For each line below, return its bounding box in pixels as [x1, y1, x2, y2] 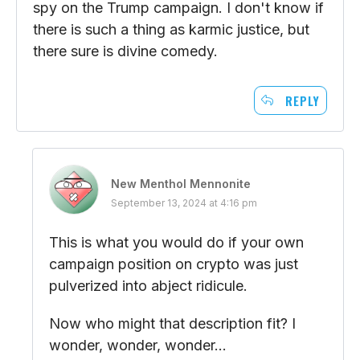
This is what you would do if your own [49, 233, 304, 251]
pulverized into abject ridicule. [49, 276, 247, 294]
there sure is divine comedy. [33, 42, 218, 59]
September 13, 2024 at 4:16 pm [111, 196, 257, 209]
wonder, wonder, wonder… [49, 336, 227, 354]
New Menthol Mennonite [111, 176, 251, 190]
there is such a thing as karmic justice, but [33, 20, 309, 38]
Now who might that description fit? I [49, 314, 296, 332]
